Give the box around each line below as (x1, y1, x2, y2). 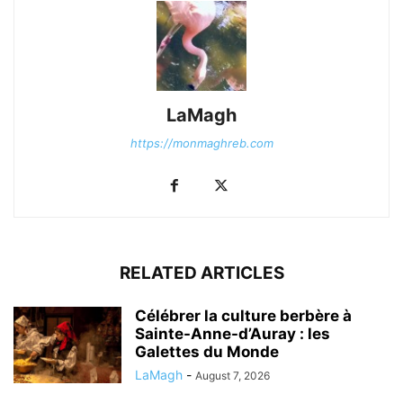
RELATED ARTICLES (119, 262, 284, 283)
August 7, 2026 (195, 368, 270, 382)
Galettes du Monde (135, 342, 279, 361)
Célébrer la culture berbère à (135, 306, 352, 325)
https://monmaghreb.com (130, 135, 273, 150)
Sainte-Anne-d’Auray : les (135, 324, 330, 343)
